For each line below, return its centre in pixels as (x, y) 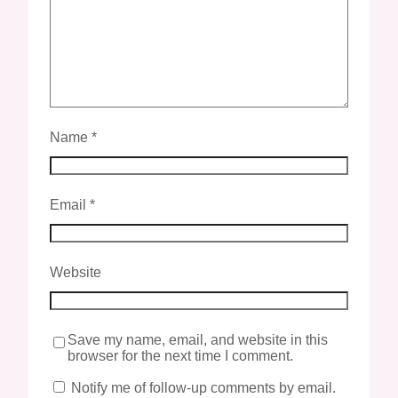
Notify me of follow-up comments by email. (203, 387)
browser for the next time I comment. (180, 355)
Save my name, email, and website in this (198, 339)
